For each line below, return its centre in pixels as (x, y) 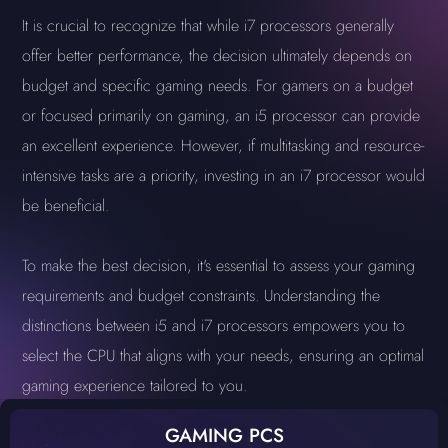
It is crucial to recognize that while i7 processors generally (208, 25)
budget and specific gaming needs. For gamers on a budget (218, 85)
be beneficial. (66, 205)
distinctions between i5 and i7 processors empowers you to (214, 325)
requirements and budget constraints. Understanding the (201, 295)
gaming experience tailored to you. (135, 385)
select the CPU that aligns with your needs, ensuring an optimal (223, 355)
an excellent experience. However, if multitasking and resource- (223, 145)
